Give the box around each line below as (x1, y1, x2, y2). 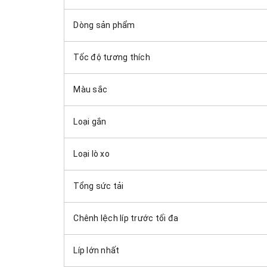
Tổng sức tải (73, 181, 124, 191)
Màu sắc (73, 84, 107, 94)
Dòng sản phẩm (73, 20, 135, 30)
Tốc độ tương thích (73, 52, 150, 62)
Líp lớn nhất (73, 245, 120, 255)
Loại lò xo (73, 148, 110, 159)
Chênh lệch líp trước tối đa (73, 213, 178, 223)
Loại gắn (73, 116, 107, 126)
